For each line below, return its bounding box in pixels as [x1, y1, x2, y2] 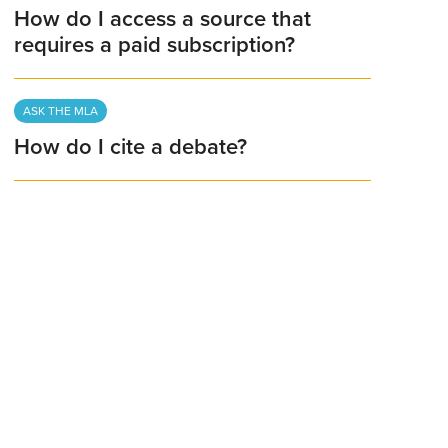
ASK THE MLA [23, 104, 99, 119]
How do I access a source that [14, 6, 312, 33]
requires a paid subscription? [14, 32, 296, 59]
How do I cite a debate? [14, 134, 248, 161]
